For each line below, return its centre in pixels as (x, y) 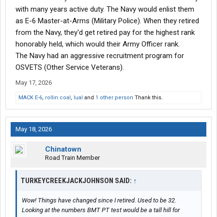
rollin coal (58, 98)
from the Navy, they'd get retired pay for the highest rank (105, 33)
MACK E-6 (30, 98)
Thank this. (148, 98)
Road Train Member (72, 158)
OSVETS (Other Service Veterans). (70, 68)
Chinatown (63, 149)
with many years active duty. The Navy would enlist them (105, 9)
